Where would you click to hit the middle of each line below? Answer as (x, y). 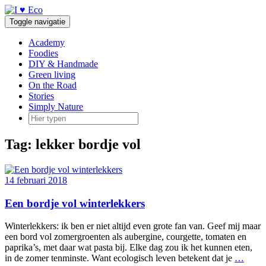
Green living (52, 75)
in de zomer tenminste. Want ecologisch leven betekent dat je (120, 258)
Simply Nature (56, 107)
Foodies (43, 53)
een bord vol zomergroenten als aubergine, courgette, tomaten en (126, 237)
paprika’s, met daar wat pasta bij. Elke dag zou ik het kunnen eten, (129, 248)
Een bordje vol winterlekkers (75, 203)
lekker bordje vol (88, 144)
